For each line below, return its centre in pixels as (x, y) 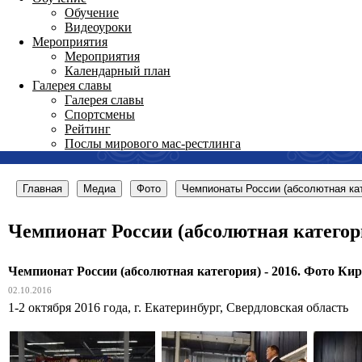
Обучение (92, 13)
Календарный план (118, 71)
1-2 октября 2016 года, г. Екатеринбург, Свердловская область (178, 308)
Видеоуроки (98, 27)
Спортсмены (100, 114)
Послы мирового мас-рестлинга (153, 143)
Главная (42, 189)
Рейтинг (88, 129)
